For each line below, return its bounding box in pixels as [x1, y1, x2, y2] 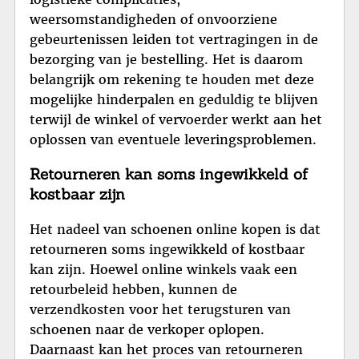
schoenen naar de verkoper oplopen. [30, 321, 264, 337]
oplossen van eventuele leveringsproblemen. [30, 131, 317, 147]
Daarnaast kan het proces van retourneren [30, 341, 303, 357]
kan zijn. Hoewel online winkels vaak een [30, 261, 297, 277]
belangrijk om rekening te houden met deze [30, 71, 314, 87]
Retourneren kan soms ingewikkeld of [30, 164, 308, 184]
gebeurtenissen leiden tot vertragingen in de [30, 30, 318, 47]
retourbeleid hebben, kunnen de [30, 281, 237, 297]
